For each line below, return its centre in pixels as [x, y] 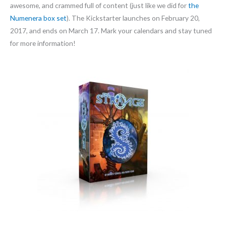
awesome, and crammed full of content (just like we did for [99, 6]
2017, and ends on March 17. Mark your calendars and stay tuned [111, 31]
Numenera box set [38, 18]
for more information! [43, 43]
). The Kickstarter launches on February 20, [133, 18]
